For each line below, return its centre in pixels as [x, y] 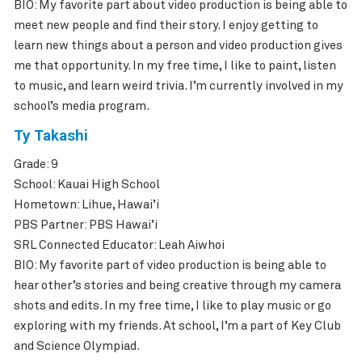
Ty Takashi [51, 135]
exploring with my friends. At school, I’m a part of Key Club [177, 326]
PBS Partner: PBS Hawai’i [85, 225]
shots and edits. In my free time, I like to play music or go [172, 306]
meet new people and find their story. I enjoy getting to [166, 26]
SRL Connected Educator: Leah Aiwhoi [119, 246]
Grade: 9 [35, 165]
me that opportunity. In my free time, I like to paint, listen [175, 66]
